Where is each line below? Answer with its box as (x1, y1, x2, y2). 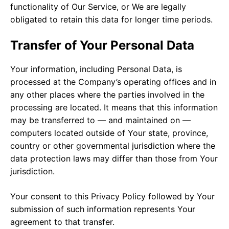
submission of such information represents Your (10, 203, 195, 214)
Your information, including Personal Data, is (10, 63, 182, 74)
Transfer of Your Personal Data (10, 37, 194, 53)
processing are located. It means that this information (10, 102, 218, 112)
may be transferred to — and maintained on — (10, 114, 191, 125)
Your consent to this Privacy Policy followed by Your (10, 191, 215, 201)
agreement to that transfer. (10, 216, 114, 227)
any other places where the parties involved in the (10, 89, 204, 100)
